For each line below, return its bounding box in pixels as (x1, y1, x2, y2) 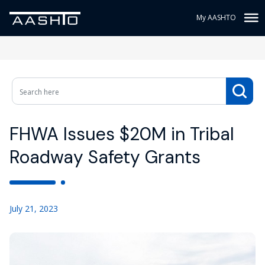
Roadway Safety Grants (9, 146, 201, 169)
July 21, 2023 (9, 203, 58, 214)
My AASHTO (196, 12, 236, 22)
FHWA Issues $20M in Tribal (9, 122, 234, 146)
